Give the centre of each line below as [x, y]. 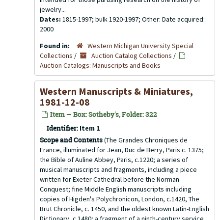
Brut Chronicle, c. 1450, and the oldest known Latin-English [124, 209]
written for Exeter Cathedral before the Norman [110, 179]
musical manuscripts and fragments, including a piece [118, 169]
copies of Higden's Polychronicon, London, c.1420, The [120, 199]
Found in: [55, 46]
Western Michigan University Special [140, 46]
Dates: [51, 19]
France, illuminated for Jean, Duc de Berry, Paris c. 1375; [122, 150]
